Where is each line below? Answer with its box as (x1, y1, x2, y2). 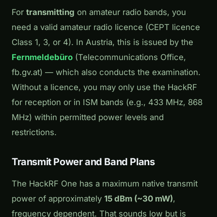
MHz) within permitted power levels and (12, 112, 164, 123)
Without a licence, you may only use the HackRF (12, 82, 197, 93)
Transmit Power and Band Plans (12, 156, 155, 168)
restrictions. (12, 127, 57, 138)
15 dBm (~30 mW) (104, 193, 173, 203)
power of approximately (12, 193, 104, 203)
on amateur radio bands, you (75, 7, 186, 17)
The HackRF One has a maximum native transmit (12, 178, 198, 188)
